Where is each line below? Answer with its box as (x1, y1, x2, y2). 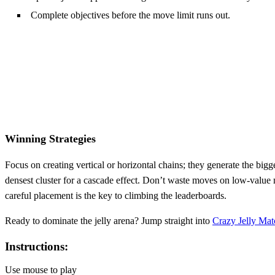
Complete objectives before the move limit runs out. (31, 9, 230, 20)
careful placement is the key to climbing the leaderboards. (5, 190, 227, 201)
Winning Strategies (5, 132, 96, 145)
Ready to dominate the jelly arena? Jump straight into (5, 215, 212, 226)
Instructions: (5, 239, 68, 253)
